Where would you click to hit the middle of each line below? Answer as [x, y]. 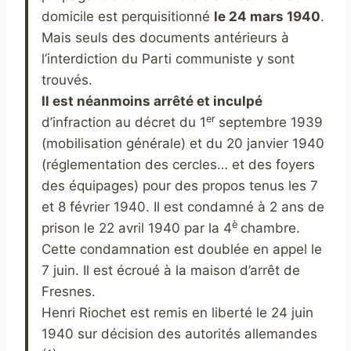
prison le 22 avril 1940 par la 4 [137, 228]
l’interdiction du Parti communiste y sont [168, 59]
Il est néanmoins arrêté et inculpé [152, 101]
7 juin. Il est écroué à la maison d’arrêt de [171, 271]
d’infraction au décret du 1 [124, 123]
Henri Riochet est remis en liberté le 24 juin [177, 313]
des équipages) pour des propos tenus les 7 [180, 186]
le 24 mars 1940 [267, 17]
